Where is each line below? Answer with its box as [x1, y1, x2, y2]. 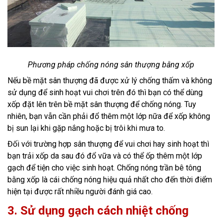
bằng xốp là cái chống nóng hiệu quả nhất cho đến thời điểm [7, 174, 212, 184]
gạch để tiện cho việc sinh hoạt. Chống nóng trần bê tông [7, 163, 201, 172]
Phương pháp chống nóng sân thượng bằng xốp [28, 59, 194, 69]
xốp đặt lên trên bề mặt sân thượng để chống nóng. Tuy [7, 99, 196, 109]
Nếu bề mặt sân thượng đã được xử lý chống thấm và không [7, 75, 212, 85]
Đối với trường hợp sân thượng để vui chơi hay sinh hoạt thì [7, 139, 209, 149]
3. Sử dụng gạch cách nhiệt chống [7, 203, 189, 218]
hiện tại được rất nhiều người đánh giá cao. [7, 186, 153, 196]
